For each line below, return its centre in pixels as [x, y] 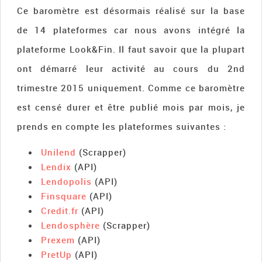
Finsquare [64, 196]
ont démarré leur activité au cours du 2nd [131, 68]
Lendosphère [71, 225]
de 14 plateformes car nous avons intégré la [131, 30]
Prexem [58, 239]
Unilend [59, 152]
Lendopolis [67, 181]
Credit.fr [60, 210]
